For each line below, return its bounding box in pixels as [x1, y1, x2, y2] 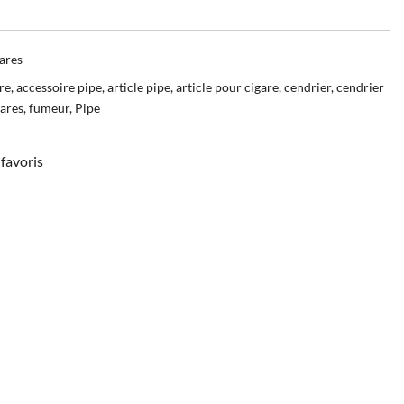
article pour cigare [176, 78, 279, 95]
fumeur [29, 99, 69, 115]
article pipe [107, 78, 170, 95]
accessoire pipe [16, 78, 102, 95]
